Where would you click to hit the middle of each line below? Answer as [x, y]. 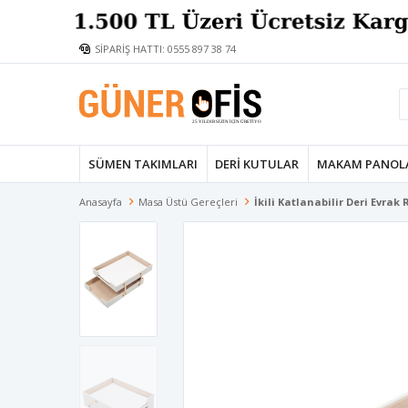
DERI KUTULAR [257, 163]
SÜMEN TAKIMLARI [143, 163]
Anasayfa [101, 201]
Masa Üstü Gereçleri [188, 201]
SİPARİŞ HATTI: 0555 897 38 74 [165, 49]
